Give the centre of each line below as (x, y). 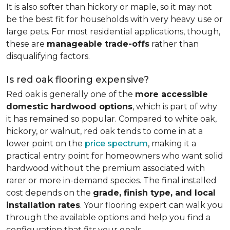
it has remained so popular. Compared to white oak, (111, 119)
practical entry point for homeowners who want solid (115, 156)
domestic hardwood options (69, 107)
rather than (174, 44)
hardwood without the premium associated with (106, 168)
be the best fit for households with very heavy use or (114, 19)
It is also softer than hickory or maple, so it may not (109, 7)
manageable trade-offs (98, 44)
